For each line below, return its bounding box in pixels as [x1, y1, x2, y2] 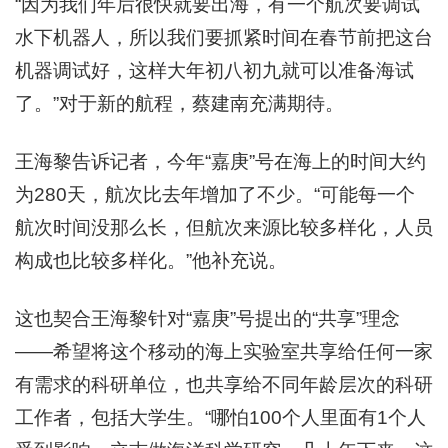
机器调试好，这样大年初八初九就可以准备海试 [15, 59, 414, 81]
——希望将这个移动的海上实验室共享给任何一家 [15, 340, 433, 362]
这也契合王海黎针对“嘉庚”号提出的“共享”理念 [15, 307, 400, 329]
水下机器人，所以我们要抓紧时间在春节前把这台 [15, 26, 433, 48]
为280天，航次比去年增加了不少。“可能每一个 [15, 183, 415, 205]
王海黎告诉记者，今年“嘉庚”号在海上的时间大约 [15, 150, 426, 172]
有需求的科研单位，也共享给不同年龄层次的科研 [15, 373, 433, 395]
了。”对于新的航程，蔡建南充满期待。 [15, 92, 344, 114]
